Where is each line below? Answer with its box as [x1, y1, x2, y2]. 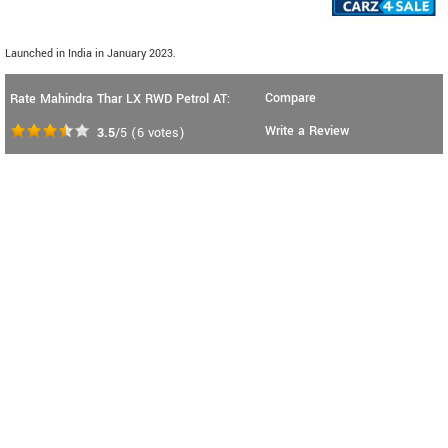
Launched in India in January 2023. [5, 45, 176, 61]
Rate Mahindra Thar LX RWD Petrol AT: [10, 89, 230, 108]
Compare [265, 88, 316, 107]
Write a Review [265, 121, 349, 140]
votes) [144, 123, 185, 142]
